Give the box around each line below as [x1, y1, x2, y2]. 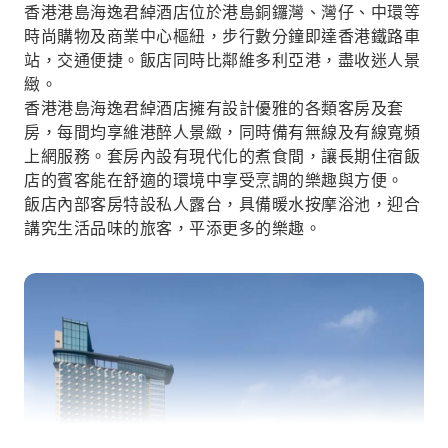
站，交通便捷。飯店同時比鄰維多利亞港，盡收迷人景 [24, 52, 420, 69]
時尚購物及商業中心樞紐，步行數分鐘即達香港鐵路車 [24, 28, 420, 45]
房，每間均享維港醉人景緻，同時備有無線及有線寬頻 [24, 124, 420, 141]
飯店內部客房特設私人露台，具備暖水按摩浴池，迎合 [24, 196, 420, 213]
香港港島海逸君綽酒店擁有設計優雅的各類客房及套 [24, 100, 404, 117]
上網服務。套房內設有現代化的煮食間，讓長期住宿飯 [24, 148, 420, 165]
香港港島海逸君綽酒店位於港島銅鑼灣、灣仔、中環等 [24, 4, 420, 21]
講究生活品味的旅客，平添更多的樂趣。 [24, 220, 321, 237]
